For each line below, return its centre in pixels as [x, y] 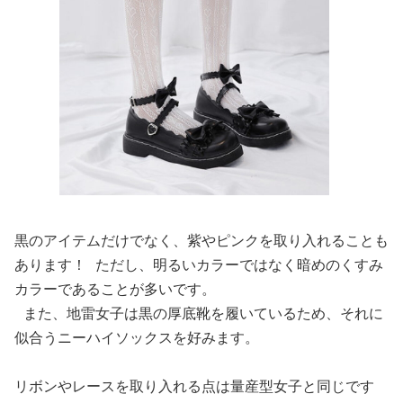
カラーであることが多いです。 [115, 288]
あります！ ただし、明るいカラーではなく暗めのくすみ [199, 264]
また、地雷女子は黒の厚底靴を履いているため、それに [199, 313]
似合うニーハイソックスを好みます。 [137, 337]
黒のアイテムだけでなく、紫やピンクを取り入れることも [201, 240]
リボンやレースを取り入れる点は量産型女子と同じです [194, 385]
